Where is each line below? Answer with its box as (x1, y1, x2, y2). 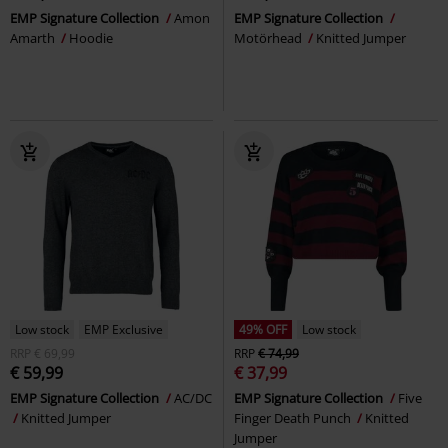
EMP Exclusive (84, 320, 163, 338)
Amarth (10, 28, 58, 47)
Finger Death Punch (234, 408, 354, 427)
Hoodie (69, 28, 113, 47)
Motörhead (234, 28, 305, 47)
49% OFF (239, 320, 287, 338)
